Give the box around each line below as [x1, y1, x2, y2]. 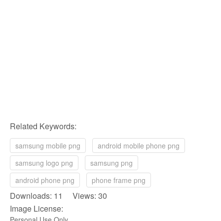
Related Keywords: [10, 120, 76, 132]
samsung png [90, 157, 133, 168]
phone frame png [92, 175, 146, 185]
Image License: [10, 202, 63, 214]
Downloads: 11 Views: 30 [10, 189, 107, 201]
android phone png [15, 175, 74, 185]
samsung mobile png [15, 140, 80, 150]
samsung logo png [15, 157, 73, 168]
